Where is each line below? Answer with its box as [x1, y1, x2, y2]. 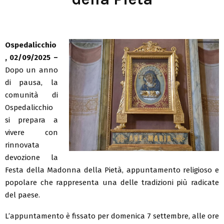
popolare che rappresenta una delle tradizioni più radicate [5, 177, 219, 187]
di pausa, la [5, 77, 58, 87]
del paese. [5, 190, 40, 199]
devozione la [5, 152, 58, 162]
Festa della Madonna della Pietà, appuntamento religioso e [5, 165, 219, 174]
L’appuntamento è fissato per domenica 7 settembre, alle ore [5, 211, 219, 220]
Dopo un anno [5, 65, 58, 74]
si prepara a [5, 115, 58, 124]
